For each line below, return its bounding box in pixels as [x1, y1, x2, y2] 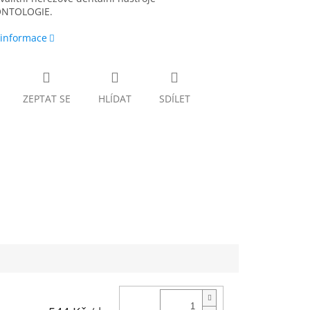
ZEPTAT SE [22, 92, 71, 106]
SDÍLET [158, 92, 190, 106]
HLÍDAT [98, 92, 131, 106]
